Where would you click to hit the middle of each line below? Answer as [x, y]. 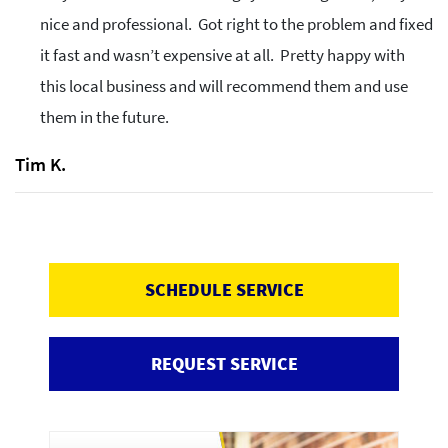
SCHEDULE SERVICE [224, 290]
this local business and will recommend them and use [224, 86]
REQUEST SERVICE [224, 364]
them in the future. [104, 117]
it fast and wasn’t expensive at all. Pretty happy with [222, 55]
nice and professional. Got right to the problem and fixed [236, 24]
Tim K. [40, 164]
